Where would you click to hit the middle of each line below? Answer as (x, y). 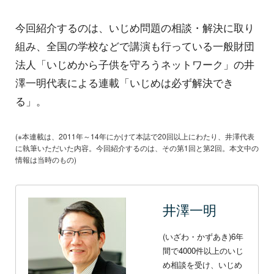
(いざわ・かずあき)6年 (203, 237)
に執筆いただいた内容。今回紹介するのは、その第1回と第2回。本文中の (137, 148)
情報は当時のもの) (46, 160)
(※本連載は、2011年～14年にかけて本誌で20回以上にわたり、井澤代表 (135, 136)
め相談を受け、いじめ (202, 265)
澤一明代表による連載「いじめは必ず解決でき (124, 83)
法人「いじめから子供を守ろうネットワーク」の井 (135, 65)
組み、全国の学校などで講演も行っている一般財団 (135, 46)
